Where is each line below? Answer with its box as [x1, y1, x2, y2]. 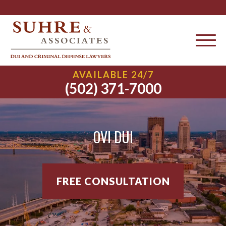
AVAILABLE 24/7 [72, 69, 154, 80]
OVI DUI [93, 126, 133, 147]
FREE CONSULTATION [56, 175, 170, 187]
